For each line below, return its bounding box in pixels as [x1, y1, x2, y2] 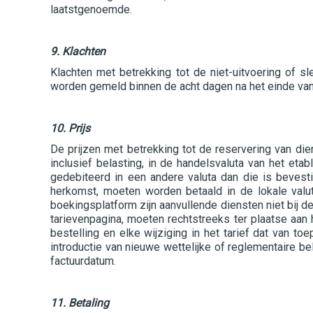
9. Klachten [50, 45, 105, 58]
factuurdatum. [50, 254, 116, 268]
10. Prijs [50, 122, 90, 135]
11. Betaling [50, 296, 109, 310]
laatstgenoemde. [50, 3, 132, 16]
